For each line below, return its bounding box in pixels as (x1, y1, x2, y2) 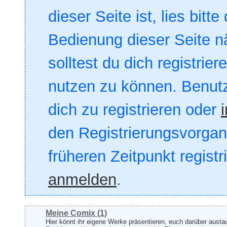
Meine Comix (46, 209, 95, 217)
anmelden (48, 171, 117, 188)
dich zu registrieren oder (48, 101, 221, 119)
